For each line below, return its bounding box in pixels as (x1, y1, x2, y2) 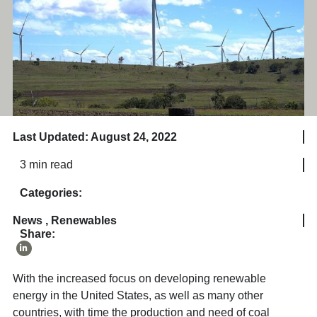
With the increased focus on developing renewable (12, 272, 266, 284)
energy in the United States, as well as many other (12, 289, 263, 301)
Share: (19, 227, 55, 240)
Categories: (19, 186, 82, 199)
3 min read (19, 158, 73, 171)
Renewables (50, 214, 117, 226)
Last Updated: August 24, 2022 (12, 130, 177, 143)
